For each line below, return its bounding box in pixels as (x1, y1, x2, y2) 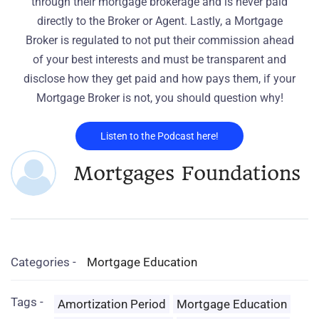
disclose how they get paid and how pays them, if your (23, 72, 296, 85)
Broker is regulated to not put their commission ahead (25, 33, 294, 47)
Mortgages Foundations (73, 161, 300, 185)
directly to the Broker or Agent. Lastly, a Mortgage (36, 14, 283, 28)
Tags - (11, 295, 43, 309)
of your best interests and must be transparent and (33, 53, 286, 66)
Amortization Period (58, 297, 166, 311)
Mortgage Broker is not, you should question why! (36, 91, 283, 105)
